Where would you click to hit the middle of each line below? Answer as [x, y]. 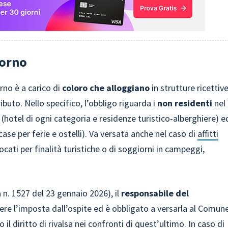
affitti [208, 134]
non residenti [185, 103]
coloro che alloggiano [106, 88]
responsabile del [155, 193]
